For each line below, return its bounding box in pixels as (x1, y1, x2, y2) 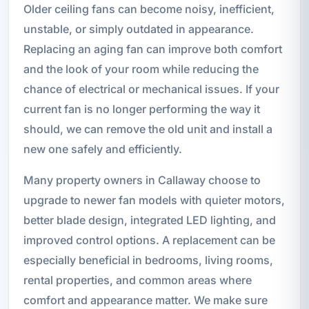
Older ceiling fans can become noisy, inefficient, (23, 2, 275, 17)
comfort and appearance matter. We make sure (23, 293, 268, 308)
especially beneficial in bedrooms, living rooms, (23, 253, 273, 268)
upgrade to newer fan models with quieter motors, (23, 193, 285, 208)
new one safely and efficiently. (23, 142, 182, 157)
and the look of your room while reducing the (23, 62, 259, 77)
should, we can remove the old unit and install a (23, 122, 272, 137)
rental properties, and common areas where (23, 273, 252, 288)
